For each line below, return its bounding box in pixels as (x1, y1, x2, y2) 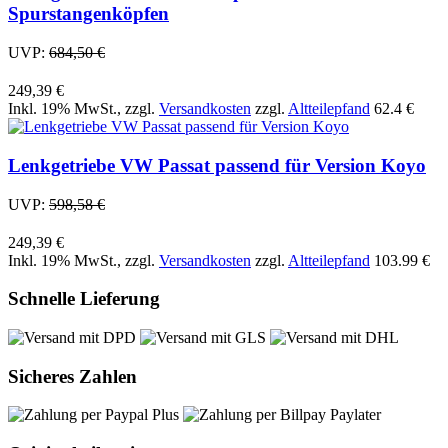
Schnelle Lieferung (8, 288, 160, 310)
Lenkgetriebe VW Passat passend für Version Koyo (8, 154, 426, 176)
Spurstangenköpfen (8, 3, 169, 25)
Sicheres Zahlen (8, 365, 137, 387)
